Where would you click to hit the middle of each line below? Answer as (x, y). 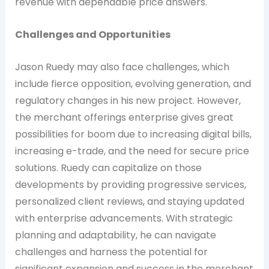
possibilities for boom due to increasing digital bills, (133, 134)
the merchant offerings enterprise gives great (124, 117)
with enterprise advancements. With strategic (124, 218)
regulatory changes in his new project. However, (128, 100)
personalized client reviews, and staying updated (129, 201)
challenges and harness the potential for (111, 252)
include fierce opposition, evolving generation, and (133, 83)
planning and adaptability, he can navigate (115, 235)
